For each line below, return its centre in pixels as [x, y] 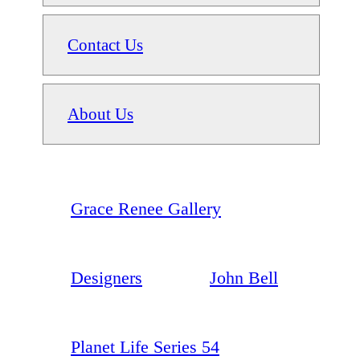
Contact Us [105, 44]
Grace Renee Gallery [146, 208]
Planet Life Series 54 [145, 346]
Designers [106, 277]
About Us [100, 113]
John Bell [244, 277]
